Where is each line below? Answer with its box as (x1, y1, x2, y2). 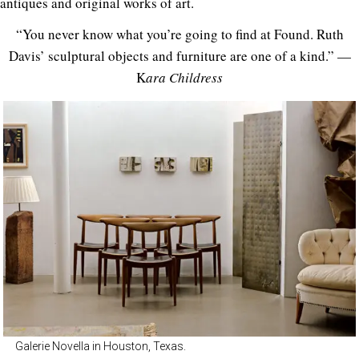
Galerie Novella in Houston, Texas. (15, 339, 186, 353)
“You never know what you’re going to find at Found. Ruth (15, 25, 344, 44)
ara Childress (146, 68, 223, 87)
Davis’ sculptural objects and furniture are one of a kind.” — (8, 46, 351, 66)
